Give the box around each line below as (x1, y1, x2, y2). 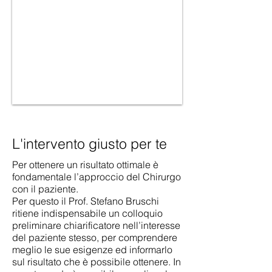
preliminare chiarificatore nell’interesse (12, 219, 180, 231)
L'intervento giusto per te (12, 135, 167, 152)
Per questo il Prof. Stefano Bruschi (12, 195, 159, 207)
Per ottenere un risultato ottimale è (12, 158, 158, 171)
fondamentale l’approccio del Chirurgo (12, 171, 181, 183)
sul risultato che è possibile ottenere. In (12, 256, 181, 268)
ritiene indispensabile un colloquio (12, 207, 163, 219)
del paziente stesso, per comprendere (12, 231, 177, 243)
